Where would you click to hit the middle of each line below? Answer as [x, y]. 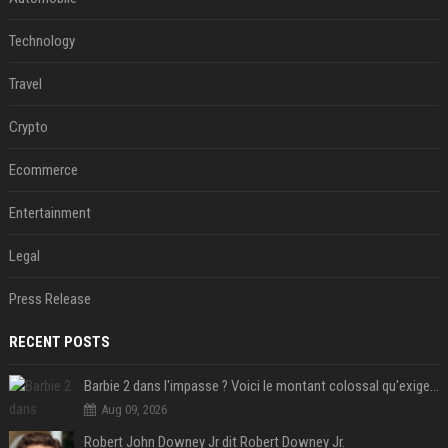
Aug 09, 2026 [133, 410]
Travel [25, 84]
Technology [41, 41]
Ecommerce [43, 170]
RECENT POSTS [59, 342]
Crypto [28, 127]
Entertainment [49, 213]
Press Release [49, 299]
